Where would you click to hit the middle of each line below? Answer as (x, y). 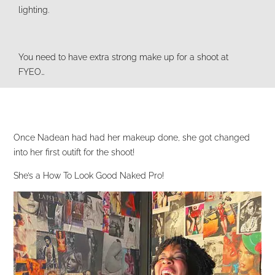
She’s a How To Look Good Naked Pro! (89, 175)
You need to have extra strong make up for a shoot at (123, 57)
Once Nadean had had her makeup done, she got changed (132, 137)
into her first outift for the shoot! (74, 152)
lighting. (34, 10)
